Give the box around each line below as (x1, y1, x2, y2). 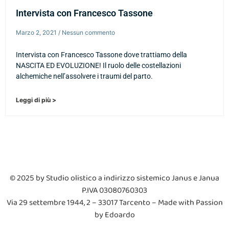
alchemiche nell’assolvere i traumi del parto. (16, 72, 153, 81)
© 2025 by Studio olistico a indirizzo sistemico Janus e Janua (10, 172, 219, 185)
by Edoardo (94, 209, 135, 222)
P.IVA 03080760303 (82, 184, 147, 197)
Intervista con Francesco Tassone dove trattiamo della (16, 51, 187, 59)
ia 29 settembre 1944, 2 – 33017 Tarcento (11, 196, 150, 210)
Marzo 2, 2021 (16, 29, 58, 37)
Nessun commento (60, 29, 115, 37)
